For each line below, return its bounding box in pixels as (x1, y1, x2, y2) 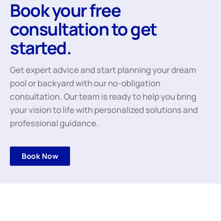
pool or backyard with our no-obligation (10, 77, 160, 89)
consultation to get (10, 17, 157, 41)
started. (10, 36, 71, 60)
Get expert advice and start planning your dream (10, 64, 196, 75)
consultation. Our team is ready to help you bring (10, 90, 196, 102)
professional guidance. (10, 117, 99, 129)
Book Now (22, 151, 58, 162)
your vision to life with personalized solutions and (10, 104, 198, 115)
